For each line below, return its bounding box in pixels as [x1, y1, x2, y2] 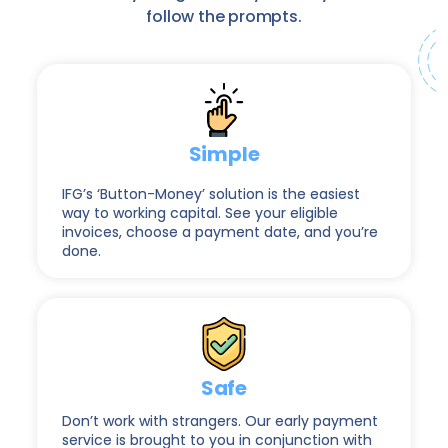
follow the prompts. [146, 5, 302, 28]
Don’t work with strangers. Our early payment [62, 411, 378, 431]
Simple [188, 140, 260, 168]
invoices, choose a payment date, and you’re [62, 222, 378, 242]
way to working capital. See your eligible [62, 203, 338, 223]
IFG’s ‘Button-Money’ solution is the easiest [62, 184, 360, 204]
